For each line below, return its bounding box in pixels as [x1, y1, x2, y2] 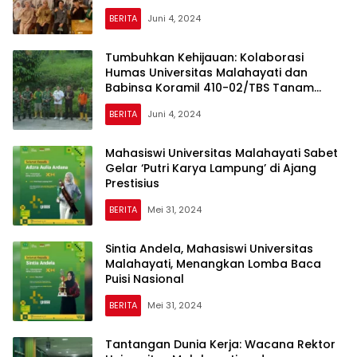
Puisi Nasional [105, 271, 184, 288]
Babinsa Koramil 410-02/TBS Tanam [105, 80, 314, 96]
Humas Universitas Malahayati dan [105, 65, 308, 81]
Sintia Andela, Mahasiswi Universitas [105, 241, 313, 257]
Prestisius [105, 175, 159, 192]
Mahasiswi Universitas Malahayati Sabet [105, 145, 338, 162]
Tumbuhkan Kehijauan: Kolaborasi [105, 49, 304, 66]
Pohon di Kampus [105, 95, 206, 112]
